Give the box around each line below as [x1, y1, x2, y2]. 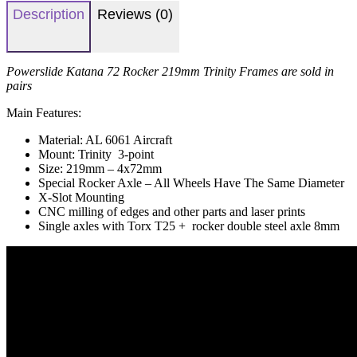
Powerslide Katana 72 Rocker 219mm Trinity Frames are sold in [6, 65, 334, 79]
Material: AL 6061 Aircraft [38, 133, 172, 147]
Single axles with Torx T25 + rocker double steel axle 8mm [38, 219, 339, 233]
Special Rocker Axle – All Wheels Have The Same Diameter [38, 176, 344, 190]
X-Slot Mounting [38, 190, 124, 205]
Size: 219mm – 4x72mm [38, 162, 162, 176]
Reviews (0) [97, 6, 173, 23]
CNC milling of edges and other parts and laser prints [38, 205, 305, 219]
